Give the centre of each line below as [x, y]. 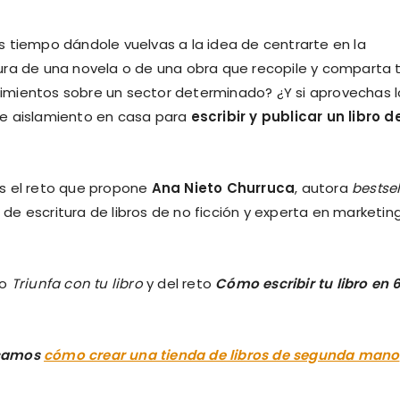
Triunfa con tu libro [77, 283]
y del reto [179, 283]
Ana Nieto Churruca [223, 187]
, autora [324, 187]
